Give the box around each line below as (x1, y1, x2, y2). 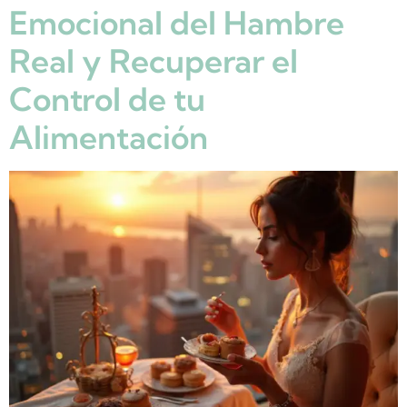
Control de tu (9, 79, 205, 120)
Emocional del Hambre (9, 3, 344, 44)
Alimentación (9, 117, 208, 158)
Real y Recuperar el (9, 41, 298, 82)
